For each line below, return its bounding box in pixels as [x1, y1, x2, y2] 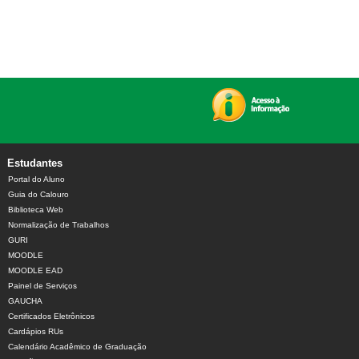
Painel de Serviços [8, 281, 77, 291]
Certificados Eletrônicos [8, 312, 95, 321]
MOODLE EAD [8, 266, 63, 276]
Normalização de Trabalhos [8, 220, 109, 230]
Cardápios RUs [8, 327, 63, 337]
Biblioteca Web [8, 205, 63, 215]
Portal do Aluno [8, 175, 65, 184]
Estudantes [7, 157, 63, 170]
